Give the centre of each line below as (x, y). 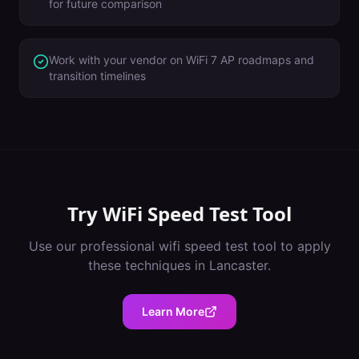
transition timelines (97, 76)
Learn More (173, 311)
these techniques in (149, 265)
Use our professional (93, 246)
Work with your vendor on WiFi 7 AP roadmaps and (182, 60)
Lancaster (238, 265)
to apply (303, 246)
